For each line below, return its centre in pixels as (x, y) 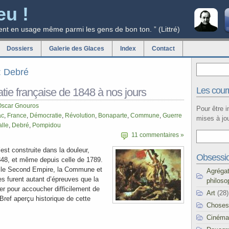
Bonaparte (113, 116)
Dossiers (20, 49)
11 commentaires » (158, 135)
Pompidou (47, 125)
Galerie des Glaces (77, 49)
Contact (163, 49)
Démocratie (46, 116)
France (17, 116)
